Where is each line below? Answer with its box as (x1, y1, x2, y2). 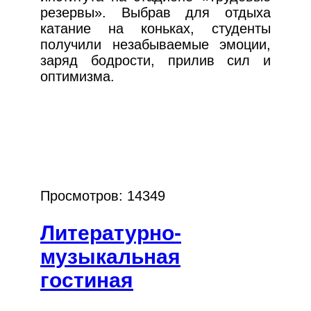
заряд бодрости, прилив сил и (40, 53, 271, 69)
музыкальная (40, 245, 180, 269)
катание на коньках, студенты (40, 21, 271, 37)
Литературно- (40, 221, 181, 245)
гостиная (40, 269, 133, 292)
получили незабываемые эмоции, (40, 37, 271, 53)
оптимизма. (40, 69, 115, 85)
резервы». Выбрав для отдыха (40, 5, 271, 21)
